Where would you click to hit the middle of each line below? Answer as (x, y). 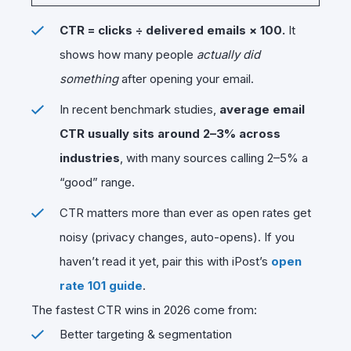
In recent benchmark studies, (139, 109)
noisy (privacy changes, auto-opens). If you (177, 237)
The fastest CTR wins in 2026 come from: (144, 309)
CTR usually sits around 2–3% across (170, 133)
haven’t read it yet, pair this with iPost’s (165, 261)
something (89, 78)
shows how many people (128, 54)
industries (90, 157)
